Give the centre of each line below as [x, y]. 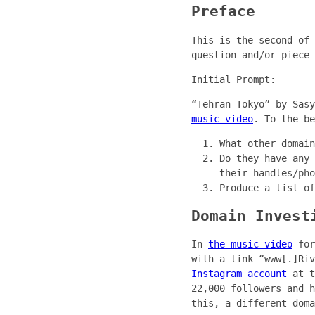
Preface [223, 12]
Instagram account [239, 274]
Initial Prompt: [233, 79]
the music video [250, 244]
